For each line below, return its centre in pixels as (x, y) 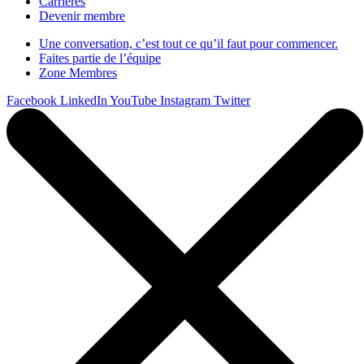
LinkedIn (84, 100)
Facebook (32, 100)
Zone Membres (78, 73)
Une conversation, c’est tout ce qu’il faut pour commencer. (188, 43)
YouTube (133, 100)
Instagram (185, 100)
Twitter (232, 100)
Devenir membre (82, 16)
